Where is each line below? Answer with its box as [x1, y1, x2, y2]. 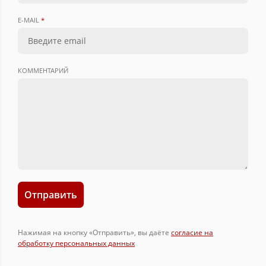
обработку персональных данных [18, 237, 135, 248]
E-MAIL [18, 15, 41, 24]
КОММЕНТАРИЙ [18, 65, 68, 75]
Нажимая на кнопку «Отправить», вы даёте [18, 227, 171, 237]
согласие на [171, 227, 213, 237]
